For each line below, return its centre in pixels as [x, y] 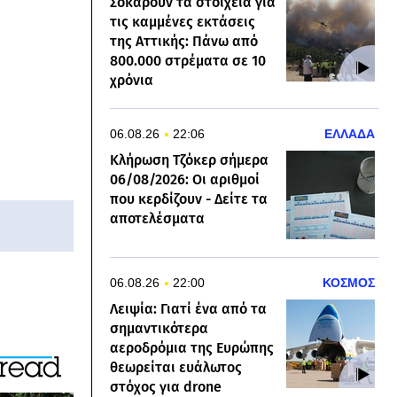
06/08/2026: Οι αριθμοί [185, 179]
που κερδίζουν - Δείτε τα [189, 199]
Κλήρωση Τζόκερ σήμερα [189, 160]
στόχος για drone [166, 387]
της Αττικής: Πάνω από [184, 41]
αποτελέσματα [157, 218]
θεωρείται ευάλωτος [176, 367]
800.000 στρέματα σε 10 [188, 61]
